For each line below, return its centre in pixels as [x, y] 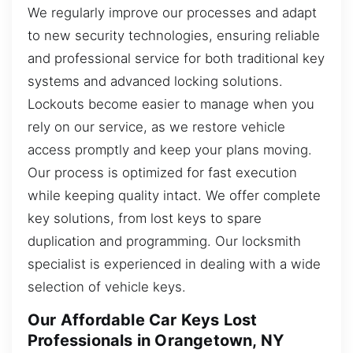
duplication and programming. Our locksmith [164, 241]
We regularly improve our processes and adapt [172, 12]
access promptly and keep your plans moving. [170, 149]
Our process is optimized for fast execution [162, 172]
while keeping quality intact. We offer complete [174, 195]
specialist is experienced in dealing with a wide [174, 264]
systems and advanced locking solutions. [155, 81]
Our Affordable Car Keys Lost [143, 320]
